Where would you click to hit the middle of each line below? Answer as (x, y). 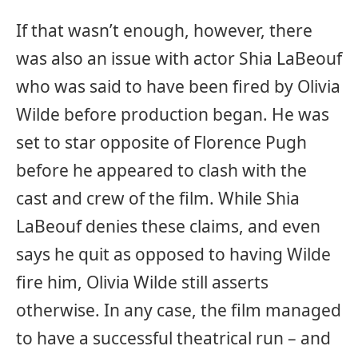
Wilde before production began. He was (173, 114)
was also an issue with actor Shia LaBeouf (179, 58)
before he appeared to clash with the (161, 170)
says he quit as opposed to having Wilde (173, 254)
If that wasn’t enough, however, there (164, 30)
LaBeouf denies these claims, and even (168, 226)
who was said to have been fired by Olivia (178, 86)
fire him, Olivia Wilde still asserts (142, 282)
